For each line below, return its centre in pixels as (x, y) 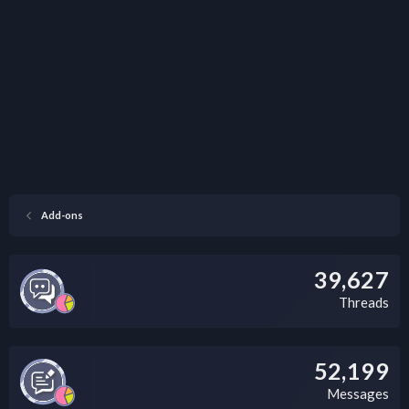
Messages (358, 393)
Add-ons (62, 215)
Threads (364, 302)
